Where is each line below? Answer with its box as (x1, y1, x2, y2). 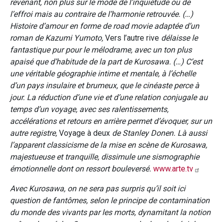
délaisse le (159, 33, 198, 43)
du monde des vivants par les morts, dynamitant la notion (10, 207, 211, 217)
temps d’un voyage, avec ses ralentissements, (10, 104, 168, 114)
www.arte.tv (153, 164, 193, 173)
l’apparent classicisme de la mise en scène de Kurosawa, (10, 140, 207, 150)
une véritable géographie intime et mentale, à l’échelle (10, 68, 196, 78)
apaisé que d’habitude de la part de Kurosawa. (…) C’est (10, 56, 203, 66)
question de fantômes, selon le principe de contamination (10, 195, 210, 205)
